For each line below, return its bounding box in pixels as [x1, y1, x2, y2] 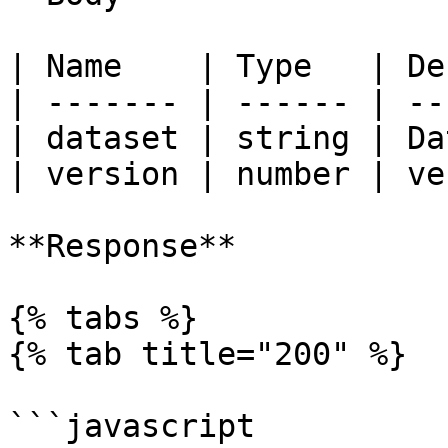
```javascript [8, 408, 255, 444]
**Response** [8, 228, 236, 264]
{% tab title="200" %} [8, 336, 407, 372]
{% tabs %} [8, 300, 198, 336]
